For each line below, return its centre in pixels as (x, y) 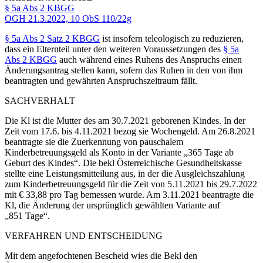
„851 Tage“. (27, 215)
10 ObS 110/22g (101, 18)
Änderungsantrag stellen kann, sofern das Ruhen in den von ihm (124, 70)
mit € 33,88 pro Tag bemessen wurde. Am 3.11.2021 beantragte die (129, 194)
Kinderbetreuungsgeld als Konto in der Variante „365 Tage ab (119, 152)
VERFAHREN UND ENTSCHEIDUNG (84, 235)
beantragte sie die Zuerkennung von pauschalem (94, 141)
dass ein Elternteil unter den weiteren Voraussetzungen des (114, 49)
